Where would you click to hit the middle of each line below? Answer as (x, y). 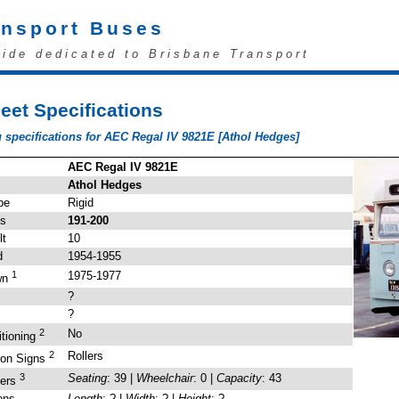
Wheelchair (165, 379)
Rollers (86, 356)
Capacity (240, 379)
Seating (88, 379)
